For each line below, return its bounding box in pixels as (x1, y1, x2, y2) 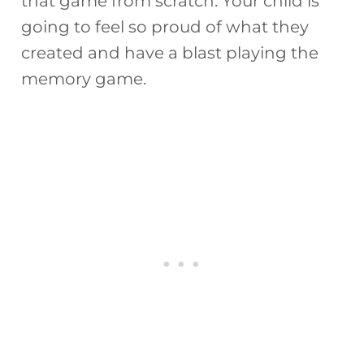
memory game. (21, 68, 147, 89)
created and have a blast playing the (21, 42, 319, 63)
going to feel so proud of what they (21, 16, 310, 37)
